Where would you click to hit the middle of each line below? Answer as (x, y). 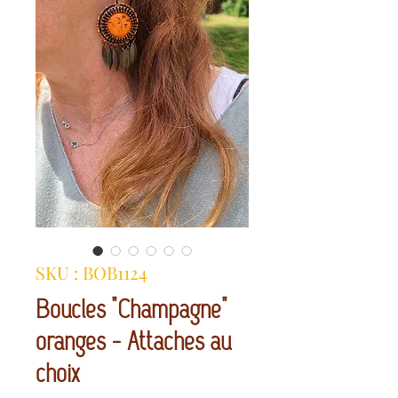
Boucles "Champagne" (131, 310)
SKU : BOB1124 (92, 273)
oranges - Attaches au (133, 342)
